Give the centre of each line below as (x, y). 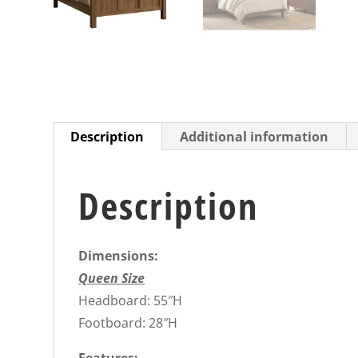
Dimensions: (119, 256)
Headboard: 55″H (131, 301)
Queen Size (112, 278)
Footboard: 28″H (128, 323)
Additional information (255, 137)
